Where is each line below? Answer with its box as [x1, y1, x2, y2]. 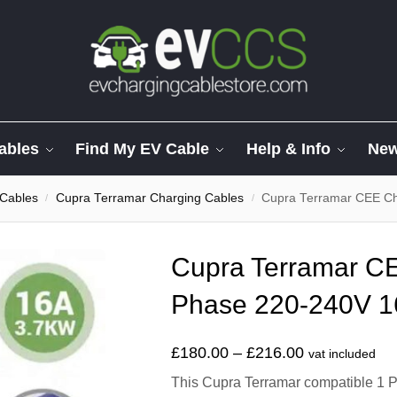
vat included [308, 347, 376, 361]
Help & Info [246, 140, 331, 158]
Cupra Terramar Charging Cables [56, 191, 245, 205]
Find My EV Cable [75, 140, 210, 158]
